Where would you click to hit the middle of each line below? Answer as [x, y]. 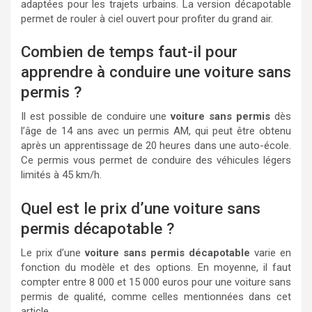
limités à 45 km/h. [61, 175]
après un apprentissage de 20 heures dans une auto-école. [156, 146]
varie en [271, 252]
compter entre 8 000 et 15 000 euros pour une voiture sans [156, 282]
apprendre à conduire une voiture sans [156, 72]
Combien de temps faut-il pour [129, 52]
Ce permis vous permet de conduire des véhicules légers [156, 160]
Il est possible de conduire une [96, 116]
